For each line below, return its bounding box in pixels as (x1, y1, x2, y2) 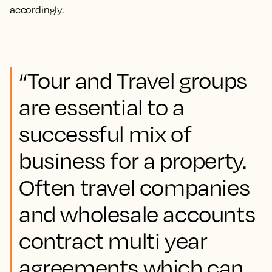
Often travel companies (19, 174, 250, 200)
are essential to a (19, 93, 185, 120)
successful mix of (19, 120, 192, 147)
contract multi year (19, 227, 208, 254)
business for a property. (19, 147, 246, 174)
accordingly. (10, 4, 64, 16)
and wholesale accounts (19, 200, 256, 227)
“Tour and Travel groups (19, 67, 247, 93)
